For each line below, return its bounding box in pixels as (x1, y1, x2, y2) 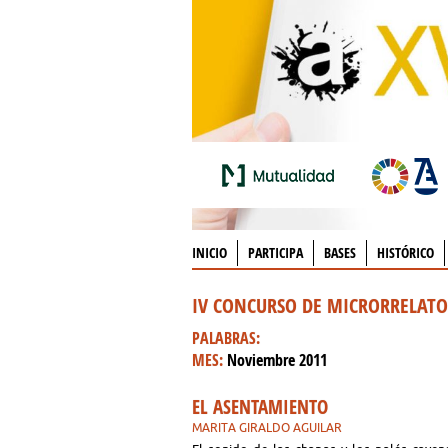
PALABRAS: (192, 327, 260, 349)
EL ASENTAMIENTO (192, 394, 328, 420)
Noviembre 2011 (227, 349, 327, 371)
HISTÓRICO (377, 243, 434, 262)
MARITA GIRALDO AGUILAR (192, 421, 342, 434)
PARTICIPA (248, 243, 303, 262)
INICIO (192, 243, 227, 262)
